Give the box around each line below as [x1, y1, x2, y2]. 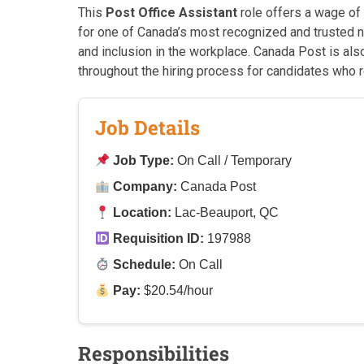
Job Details [95, 115, 200, 141]
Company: [113, 180, 178, 193]
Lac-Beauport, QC [171, 206, 279, 219]
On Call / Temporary [174, 154, 292, 167]
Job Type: [113, 154, 175, 167]
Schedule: [113, 258, 176, 271]
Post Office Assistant [106, 5, 237, 20]
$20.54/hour [141, 284, 214, 297]
